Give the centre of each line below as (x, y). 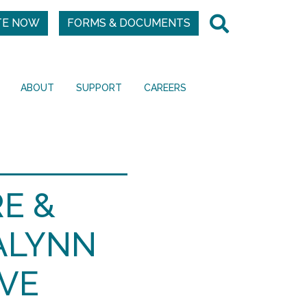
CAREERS (165, 87)
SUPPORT (99, 87)
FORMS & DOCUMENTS (129, 23)
